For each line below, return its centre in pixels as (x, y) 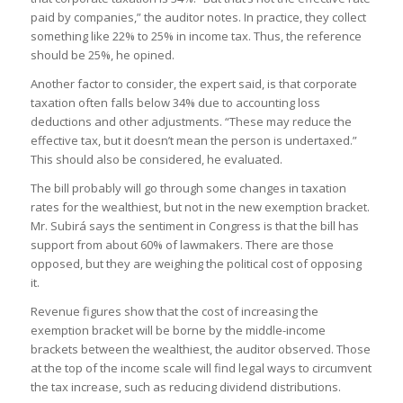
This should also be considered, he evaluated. (156, 160)
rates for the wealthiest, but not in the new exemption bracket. (200, 207)
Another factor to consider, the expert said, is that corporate (193, 84)
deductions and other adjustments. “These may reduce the (191, 122)
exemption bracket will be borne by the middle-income (178, 331)
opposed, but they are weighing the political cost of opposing (196, 264)
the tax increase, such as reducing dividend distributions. (185, 387)
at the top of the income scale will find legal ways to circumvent (201, 368)
